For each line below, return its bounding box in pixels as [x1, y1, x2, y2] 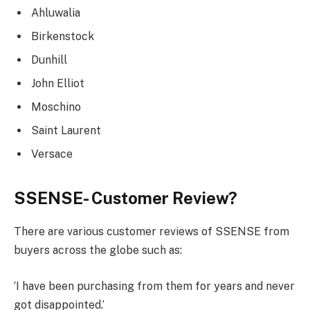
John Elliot [31, 77, 84, 91]
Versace [31, 147, 73, 161]
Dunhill [31, 53, 67, 67]
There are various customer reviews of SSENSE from [14, 225, 289, 239]
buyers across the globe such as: [14, 244, 182, 257]
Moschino [31, 100, 81, 114]
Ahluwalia [31, 6, 80, 20]
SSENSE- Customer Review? [14, 188, 237, 208]
